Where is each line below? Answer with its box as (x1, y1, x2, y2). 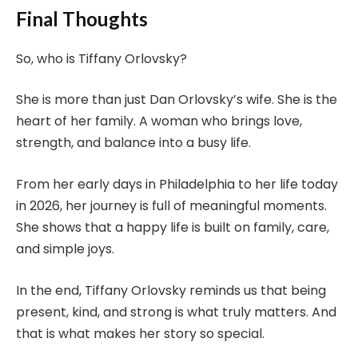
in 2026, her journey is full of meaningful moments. (16, 197, 327, 216)
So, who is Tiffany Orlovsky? (16, 49, 187, 68)
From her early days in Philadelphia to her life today (16, 175, 338, 194)
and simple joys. (16, 240, 114, 259)
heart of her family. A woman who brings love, (16, 112, 302, 131)
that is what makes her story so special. (16, 324, 265, 343)
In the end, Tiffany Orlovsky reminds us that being (16, 280, 326, 300)
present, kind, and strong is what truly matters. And (16, 302, 336, 321)
